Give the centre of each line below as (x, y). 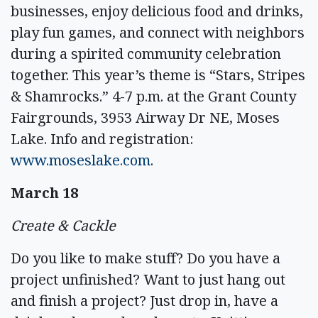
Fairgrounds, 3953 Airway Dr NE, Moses (145, 117)
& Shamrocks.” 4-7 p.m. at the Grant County (153, 96)
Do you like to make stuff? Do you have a (146, 258)
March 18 (44, 192)
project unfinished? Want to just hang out (148, 279)
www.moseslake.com (81, 160)
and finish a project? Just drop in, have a (144, 300)
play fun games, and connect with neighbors (158, 32)
